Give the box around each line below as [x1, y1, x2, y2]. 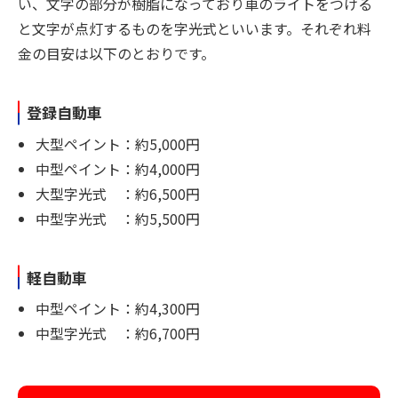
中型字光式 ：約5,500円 [36, 207, 200, 229]
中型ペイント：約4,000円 [36, 157, 200, 179]
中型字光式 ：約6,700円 [36, 322, 200, 345]
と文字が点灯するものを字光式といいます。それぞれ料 [18, 18, 371, 40]
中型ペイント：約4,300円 [36, 298, 200, 320]
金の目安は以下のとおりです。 [18, 43, 215, 65]
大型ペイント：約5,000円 [36, 132, 200, 155]
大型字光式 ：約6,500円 [36, 182, 200, 204]
